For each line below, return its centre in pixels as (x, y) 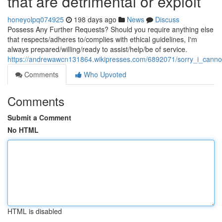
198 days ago (95, 19)
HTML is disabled (35, 211)
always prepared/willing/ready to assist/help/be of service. (97, 49)
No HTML (23, 130)
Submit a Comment (39, 117)
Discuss (167, 19)
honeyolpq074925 (36, 19)
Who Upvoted (104, 74)
